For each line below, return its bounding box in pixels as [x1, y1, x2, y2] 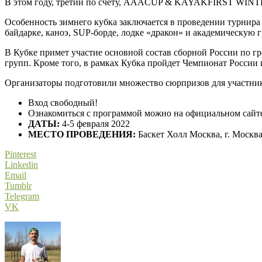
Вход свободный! [28, 97, 98, 108]
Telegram [5, 191, 39, 201]
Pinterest [5, 149, 36, 159]
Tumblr [5, 180, 32, 191]
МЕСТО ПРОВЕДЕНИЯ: [28, 129, 136, 139]
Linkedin [5, 159, 38, 170]
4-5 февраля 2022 [60, 118, 130, 129]
